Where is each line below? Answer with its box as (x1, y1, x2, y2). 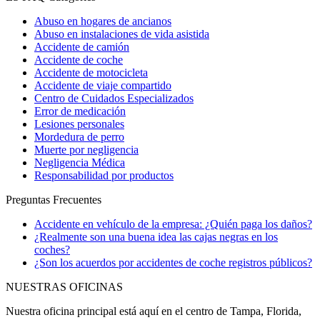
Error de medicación (34, 105, 126, 118)
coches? (34, 244, 70, 256)
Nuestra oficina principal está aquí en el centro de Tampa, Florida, (6, 305, 301, 318)
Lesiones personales (34, 118, 124, 131)
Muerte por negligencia (34, 144, 139, 156)
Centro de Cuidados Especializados (34, 92, 194, 105)
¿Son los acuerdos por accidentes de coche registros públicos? (34, 256, 312, 269)
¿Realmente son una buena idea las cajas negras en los (34, 231, 278, 244)
